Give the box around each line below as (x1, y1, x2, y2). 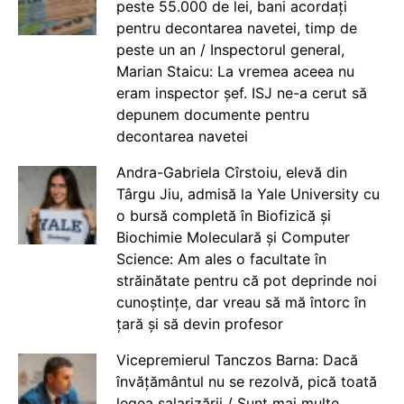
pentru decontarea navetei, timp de (115, 19, 357, 37)
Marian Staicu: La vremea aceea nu (115, 62, 354, 80)
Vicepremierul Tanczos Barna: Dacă (115, 351, 358, 369)
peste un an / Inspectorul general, (115, 41, 344, 59)
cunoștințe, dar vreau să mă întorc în (115, 293, 366, 311)
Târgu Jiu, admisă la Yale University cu (115, 185, 380, 203)
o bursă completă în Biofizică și (115, 207, 331, 225)
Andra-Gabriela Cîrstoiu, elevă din (115, 163, 347, 181)
